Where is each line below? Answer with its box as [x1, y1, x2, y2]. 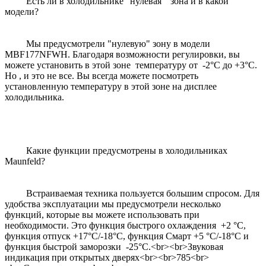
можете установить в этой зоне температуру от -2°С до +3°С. [5, 59, 257, 70]
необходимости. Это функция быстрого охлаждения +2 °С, [5, 220, 246, 230]
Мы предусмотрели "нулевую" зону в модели [5, 38, 210, 49]
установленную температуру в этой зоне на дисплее [5, 81, 217, 91]
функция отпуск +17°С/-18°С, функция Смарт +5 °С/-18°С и [5, 230, 249, 241]
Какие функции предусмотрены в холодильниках [5, 145, 227, 156]
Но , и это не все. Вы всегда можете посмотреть [5, 70, 198, 81]
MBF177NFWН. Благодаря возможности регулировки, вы [5, 49, 240, 59]
